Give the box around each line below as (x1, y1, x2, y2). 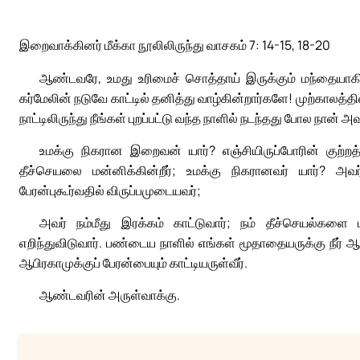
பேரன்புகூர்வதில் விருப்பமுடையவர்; (19, 182, 201, 200)
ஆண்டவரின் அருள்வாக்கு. (39, 286, 180, 305)
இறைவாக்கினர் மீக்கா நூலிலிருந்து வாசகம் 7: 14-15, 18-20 (19, 36, 330, 55)
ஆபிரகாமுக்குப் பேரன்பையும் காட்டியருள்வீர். (19, 254, 247, 272)
